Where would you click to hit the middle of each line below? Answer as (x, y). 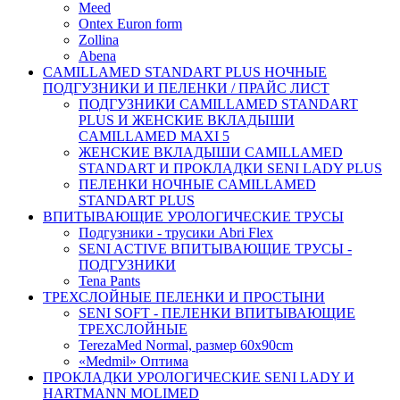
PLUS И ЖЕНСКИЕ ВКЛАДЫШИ (187, 121)
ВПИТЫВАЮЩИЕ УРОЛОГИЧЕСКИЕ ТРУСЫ (193, 217)
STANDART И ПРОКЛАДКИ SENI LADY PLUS (230, 169)
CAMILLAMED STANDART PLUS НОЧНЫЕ (185, 72)
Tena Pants (109, 281)
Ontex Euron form (130, 24)
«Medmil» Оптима (133, 362)
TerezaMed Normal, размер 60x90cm (186, 346)
